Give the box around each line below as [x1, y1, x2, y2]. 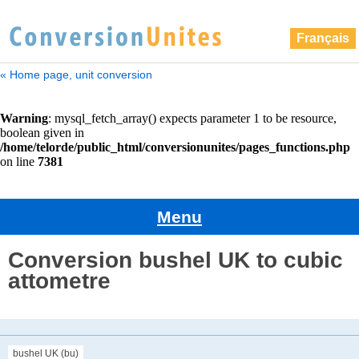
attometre [8, 268, 111, 293]
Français [296, 31, 349, 45]
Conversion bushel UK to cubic [8, 247, 343, 272]
